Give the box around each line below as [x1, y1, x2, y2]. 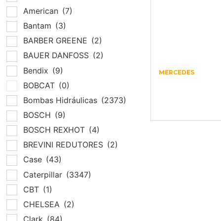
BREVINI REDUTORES [23, 140, 106, 150]
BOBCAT [23, 80, 57, 90]
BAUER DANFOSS [23, 50, 91, 61]
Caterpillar [23, 169, 65, 180]
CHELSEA [23, 199, 62, 209]
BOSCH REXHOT [23, 125, 87, 135]
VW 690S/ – [158, 89, 208, 99]
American [23, 6, 61, 16]
